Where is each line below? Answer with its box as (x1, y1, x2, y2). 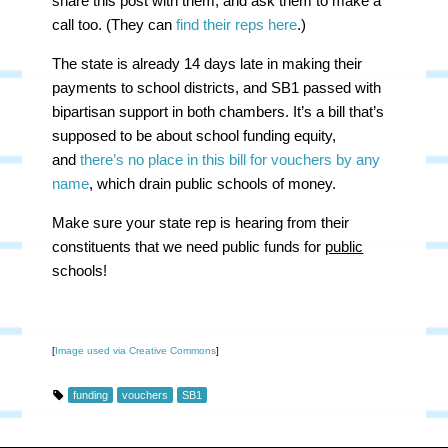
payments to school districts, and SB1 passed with (52, 79, 382, 96)
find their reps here (176, 16, 298, 33)
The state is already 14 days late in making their (52, 55, 363, 72)
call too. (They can (52, 16, 177, 33)
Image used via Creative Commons (55, 345, 217, 356)
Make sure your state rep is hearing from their (52, 214, 350, 231)
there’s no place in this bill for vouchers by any (80, 151, 381, 168)
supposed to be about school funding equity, (52, 127, 337, 144)
